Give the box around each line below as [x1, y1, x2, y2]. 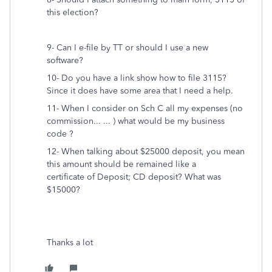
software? [47, 55, 83, 66]
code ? [47, 129, 73, 139]
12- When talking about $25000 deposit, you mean [47, 146, 245, 157]
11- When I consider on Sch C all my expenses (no [47, 103, 243, 114]
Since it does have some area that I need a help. [47, 86, 233, 96]
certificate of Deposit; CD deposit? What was [47, 172, 221, 182]
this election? [47, 7, 98, 18]
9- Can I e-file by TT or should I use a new [47, 42, 208, 53]
